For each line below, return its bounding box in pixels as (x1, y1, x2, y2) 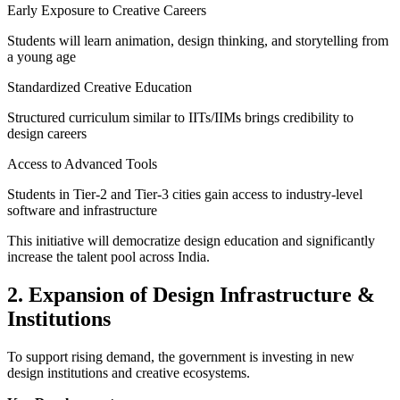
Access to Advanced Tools (7, 155, 157, 171)
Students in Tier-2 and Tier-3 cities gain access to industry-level (7, 186, 362, 202)
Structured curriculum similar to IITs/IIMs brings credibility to (7, 109, 354, 125)
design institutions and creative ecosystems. (7, 364, 250, 380)
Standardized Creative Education (7, 79, 192, 95)
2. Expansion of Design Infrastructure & (7, 282, 375, 306)
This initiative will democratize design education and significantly (7, 232, 375, 248)
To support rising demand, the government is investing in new (7, 348, 354, 364)
